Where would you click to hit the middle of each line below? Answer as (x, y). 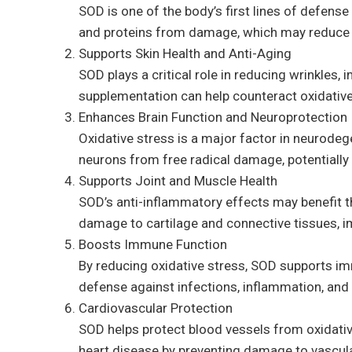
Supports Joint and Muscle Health (178, 181)
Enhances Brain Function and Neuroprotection (213, 117)
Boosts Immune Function (153, 244)
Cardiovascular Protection (156, 308)
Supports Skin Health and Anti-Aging (185, 53)
